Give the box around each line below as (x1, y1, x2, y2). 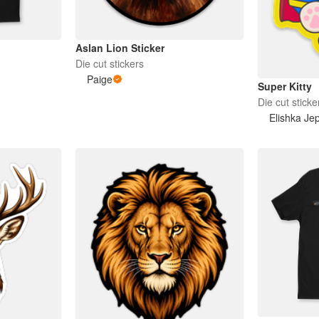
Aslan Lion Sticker (75, 40, 164, 55)
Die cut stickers (75, 56, 144, 70)
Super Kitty (258, 79, 313, 94)
